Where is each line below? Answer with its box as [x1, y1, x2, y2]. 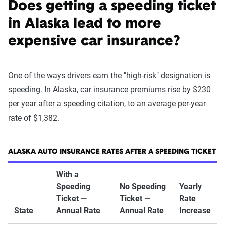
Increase [179, 206, 211, 215]
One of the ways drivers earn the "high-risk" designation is [8, 71, 210, 80]
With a [56, 170, 79, 179]
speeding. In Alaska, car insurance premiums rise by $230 [8, 85, 211, 94]
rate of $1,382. [8, 113, 59, 123]
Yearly [179, 182, 202, 191]
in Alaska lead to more [8, 17, 161, 31]
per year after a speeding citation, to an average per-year [8, 99, 206, 108]
